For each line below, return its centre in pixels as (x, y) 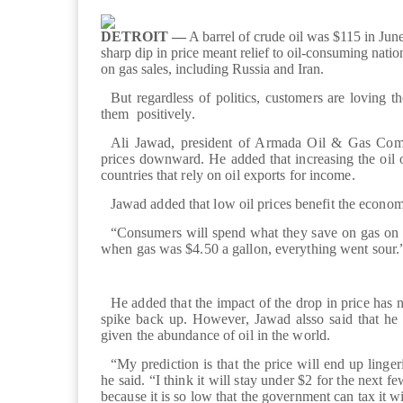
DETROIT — (143, 37)
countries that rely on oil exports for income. (228, 175)
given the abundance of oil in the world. (216, 336)
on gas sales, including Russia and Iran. (214, 69)
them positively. (150, 114)
